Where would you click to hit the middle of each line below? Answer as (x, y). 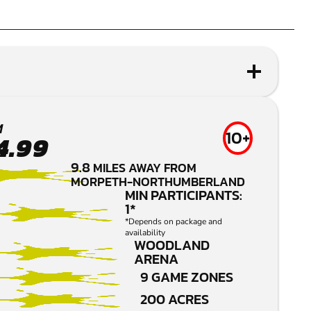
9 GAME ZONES (187, 277)
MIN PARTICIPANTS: (184, 195)
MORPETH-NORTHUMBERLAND (158, 182)
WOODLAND (172, 245)
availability (145, 233)
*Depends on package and (174, 222)
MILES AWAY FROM (145, 168)
